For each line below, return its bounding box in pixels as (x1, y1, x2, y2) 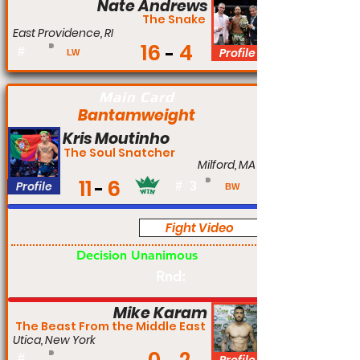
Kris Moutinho (63, 128, 170, 149)
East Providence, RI (13, 25, 113, 41)
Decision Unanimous (76, 247, 198, 263)
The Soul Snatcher (63, 145, 175, 161)
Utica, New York (13, 332, 96, 348)
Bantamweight (77, 104, 195, 126)
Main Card (99, 88, 174, 105)
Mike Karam (113, 302, 207, 324)
